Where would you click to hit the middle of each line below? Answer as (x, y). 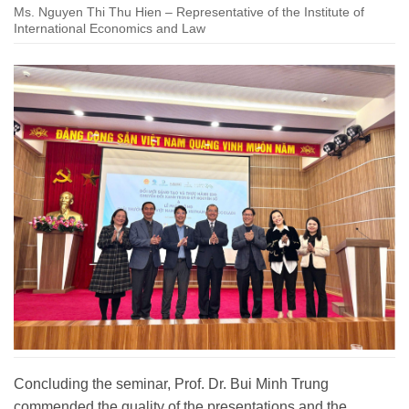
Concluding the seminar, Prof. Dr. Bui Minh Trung (171, 383)
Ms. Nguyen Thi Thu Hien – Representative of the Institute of (189, 11)
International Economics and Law (110, 28)
